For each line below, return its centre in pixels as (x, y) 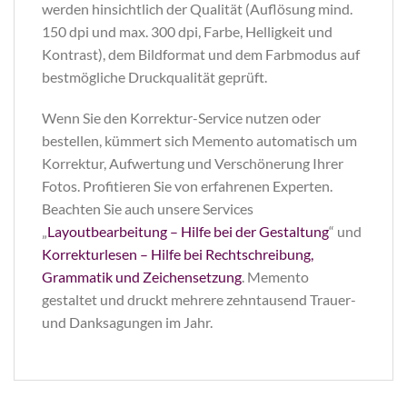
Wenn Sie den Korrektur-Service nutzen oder (181, 118)
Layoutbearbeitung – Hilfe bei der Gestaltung (188, 232)
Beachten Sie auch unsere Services (148, 209)
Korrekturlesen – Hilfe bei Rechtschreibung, (178, 254)
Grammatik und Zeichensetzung (142, 277)
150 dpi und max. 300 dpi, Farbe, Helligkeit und (187, 31)
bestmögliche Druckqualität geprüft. (154, 76)
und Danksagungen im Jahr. (127, 323)
